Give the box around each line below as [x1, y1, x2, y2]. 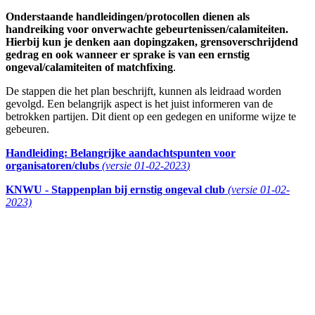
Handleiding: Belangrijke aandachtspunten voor [6, 146, 236, 159]
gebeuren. [6, 122, 49, 135]
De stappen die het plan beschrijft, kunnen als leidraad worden [6, 84, 281, 97]
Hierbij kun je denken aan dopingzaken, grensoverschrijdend [6, 35, 298, 48]
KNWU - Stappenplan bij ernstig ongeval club [6, 183, 228, 195]
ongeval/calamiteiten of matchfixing [6, 60, 173, 73]
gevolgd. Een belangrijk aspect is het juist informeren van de [6, 97, 273, 110]
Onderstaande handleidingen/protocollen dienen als [6, 10, 250, 22]
